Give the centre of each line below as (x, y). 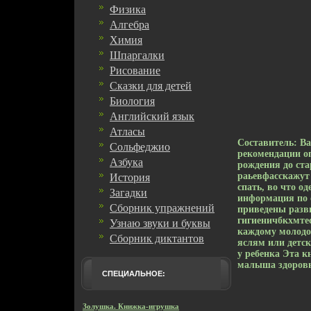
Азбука (126, 162)
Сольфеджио (140, 147)
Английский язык (152, 116)
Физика (128, 9)
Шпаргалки (137, 55)
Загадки (128, 193)
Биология (132, 101)
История (130, 177)
